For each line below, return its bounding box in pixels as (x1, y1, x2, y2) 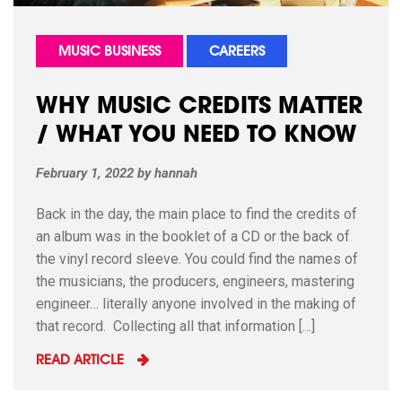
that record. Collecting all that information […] (36, 317, 315, 335)
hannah (154, 164, 197, 181)
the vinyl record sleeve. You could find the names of (36, 249, 358, 267)
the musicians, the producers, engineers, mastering (36, 272, 354, 290)
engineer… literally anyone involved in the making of (36, 294, 356, 312)
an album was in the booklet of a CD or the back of (36, 227, 350, 245)
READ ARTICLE (36, 354, 124, 368)
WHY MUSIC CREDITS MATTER (36, 96, 363, 119)
